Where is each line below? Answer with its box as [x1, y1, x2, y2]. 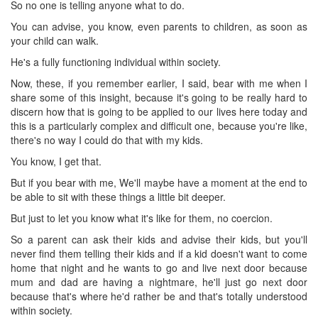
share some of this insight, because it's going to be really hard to [11, 89, 307, 104]
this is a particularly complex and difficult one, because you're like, [11, 118, 307, 133]
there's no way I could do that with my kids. [11, 132, 203, 147]
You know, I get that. [11, 153, 102, 168]
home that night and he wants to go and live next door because [11, 260, 307, 275]
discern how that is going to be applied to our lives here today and [11, 104, 307, 119]
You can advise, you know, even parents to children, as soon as [11, 18, 307, 33]
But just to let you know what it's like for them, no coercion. [11, 210, 273, 225]
